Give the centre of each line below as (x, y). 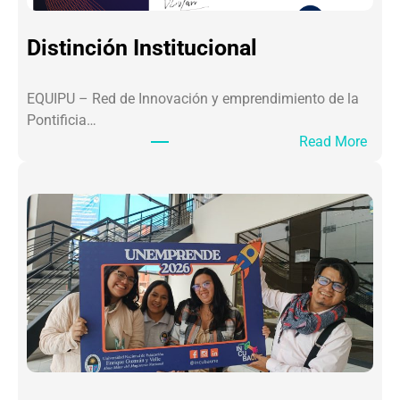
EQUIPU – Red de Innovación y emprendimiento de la (193, 99)
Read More (333, 142)
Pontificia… (62, 121)
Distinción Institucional (142, 47)
